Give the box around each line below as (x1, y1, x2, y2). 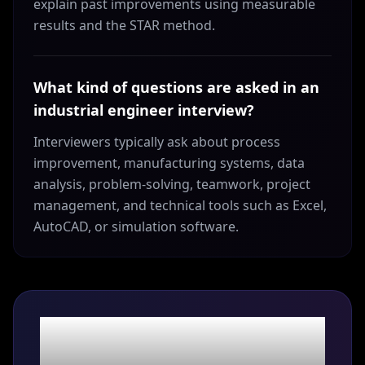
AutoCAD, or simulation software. (33, 218, 239, 235)
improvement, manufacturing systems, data (33, 154, 305, 172)
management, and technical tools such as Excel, (33, 196, 327, 214)
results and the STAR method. (33, 16, 215, 34)
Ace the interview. (72, 314, 293, 348)
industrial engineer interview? (33, 100, 254, 120)
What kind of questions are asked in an (33, 77, 319, 97)
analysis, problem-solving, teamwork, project (33, 175, 310, 193)
